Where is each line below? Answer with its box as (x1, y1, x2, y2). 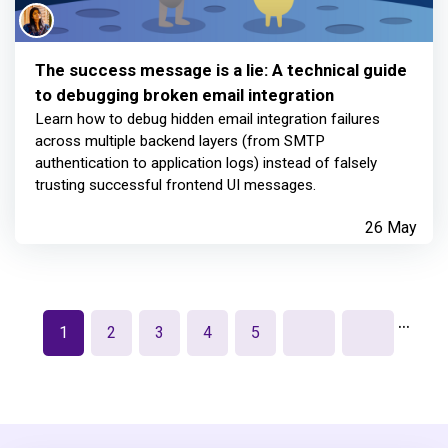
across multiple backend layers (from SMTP (35, 132, 325, 151)
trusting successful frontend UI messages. (35, 176, 316, 195)
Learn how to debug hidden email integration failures (35, 110, 380, 129)
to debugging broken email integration (35, 85, 334, 106)
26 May (365, 218, 417, 238)
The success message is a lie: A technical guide (35, 60, 407, 81)
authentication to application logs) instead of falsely (35, 154, 377, 173)
